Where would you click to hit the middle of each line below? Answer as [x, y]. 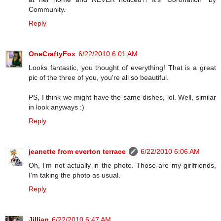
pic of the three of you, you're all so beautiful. [99, 77]
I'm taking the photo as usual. [74, 175]
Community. [47, 9]
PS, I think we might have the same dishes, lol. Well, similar [122, 97]
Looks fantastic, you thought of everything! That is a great [122, 67]
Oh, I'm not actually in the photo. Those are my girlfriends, [122, 165]
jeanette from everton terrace [77, 151]
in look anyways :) [56, 107]
